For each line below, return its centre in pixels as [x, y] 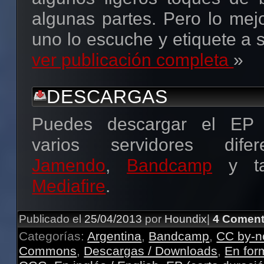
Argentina [115, 236]
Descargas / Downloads [151, 250]
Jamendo [69, 165]
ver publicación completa [133, 60]
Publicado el [50, 219]
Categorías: [53, 236]
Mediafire [69, 186]
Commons [48, 250]
